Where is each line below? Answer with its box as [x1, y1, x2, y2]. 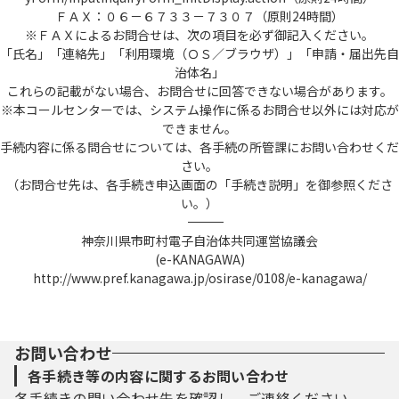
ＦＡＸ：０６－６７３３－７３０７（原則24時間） [55, 7, 344, 26]
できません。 [162, 119, 237, 138]
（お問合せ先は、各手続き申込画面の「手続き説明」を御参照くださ [6, 175, 393, 194]
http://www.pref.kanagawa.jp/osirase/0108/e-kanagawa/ [32, 269, 367, 288]
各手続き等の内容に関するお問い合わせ [28, 365, 289, 387]
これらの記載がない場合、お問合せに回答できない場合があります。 [6, 82, 393, 101]
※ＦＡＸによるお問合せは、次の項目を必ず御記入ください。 [25, 26, 374, 45]
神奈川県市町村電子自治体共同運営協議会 [81, 232, 318, 250]
